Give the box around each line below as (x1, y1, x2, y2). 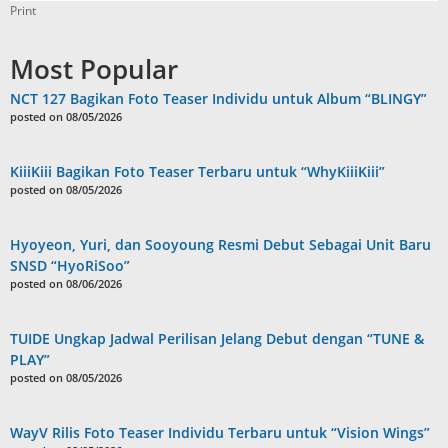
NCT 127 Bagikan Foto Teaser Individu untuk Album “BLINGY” (10, 89, 427, 109)
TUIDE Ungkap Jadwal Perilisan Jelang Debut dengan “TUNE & (10, 329, 424, 349)
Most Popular (10, 51, 178, 88)
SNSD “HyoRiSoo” (10, 256, 130, 276)
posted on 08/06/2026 (10, 276, 122, 292)
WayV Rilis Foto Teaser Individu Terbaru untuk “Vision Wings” (10, 423, 430, 443)
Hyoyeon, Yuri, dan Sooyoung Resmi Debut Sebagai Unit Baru (10, 235, 431, 255)
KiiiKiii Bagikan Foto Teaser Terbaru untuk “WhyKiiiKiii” (10, 162, 385, 182)
